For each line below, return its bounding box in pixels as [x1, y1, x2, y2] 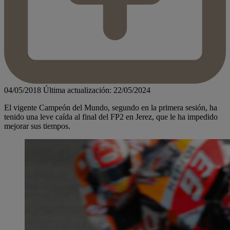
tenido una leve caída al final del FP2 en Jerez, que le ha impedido [4, 112, 218, 122]
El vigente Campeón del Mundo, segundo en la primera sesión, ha [4, 103, 217, 112]
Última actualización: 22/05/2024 [43, 86, 150, 95]
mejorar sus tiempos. [4, 122, 70, 131]
